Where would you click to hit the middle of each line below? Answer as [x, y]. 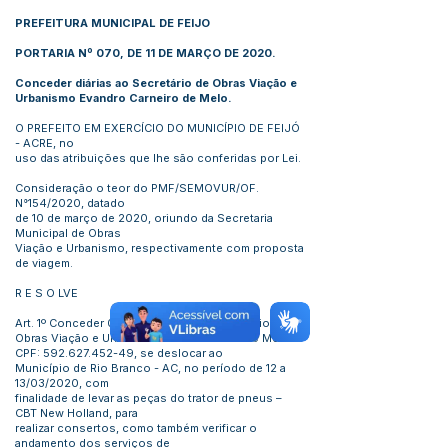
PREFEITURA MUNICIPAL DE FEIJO [112, 23]
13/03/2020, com [62, 383]
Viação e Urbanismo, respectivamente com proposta [159, 248]
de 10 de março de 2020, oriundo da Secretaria [144, 218]
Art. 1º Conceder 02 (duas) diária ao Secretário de [151, 323]
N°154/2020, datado [70, 203]
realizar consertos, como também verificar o [136, 428]
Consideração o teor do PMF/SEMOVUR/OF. [137, 188]
